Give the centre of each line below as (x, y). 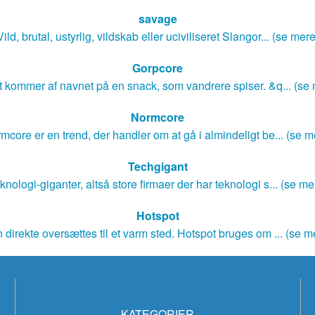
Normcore (157, 117)
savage (157, 19)
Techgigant (157, 167)
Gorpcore (157, 68)
